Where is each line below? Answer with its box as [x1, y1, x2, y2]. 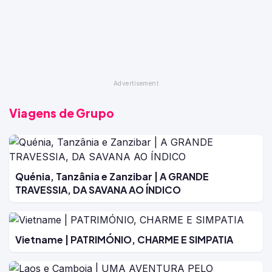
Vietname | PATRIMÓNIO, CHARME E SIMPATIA [15, 233, 233, 246]
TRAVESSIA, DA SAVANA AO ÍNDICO [15, 183, 181, 197]
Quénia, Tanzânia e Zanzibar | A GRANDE [15, 170, 209, 183]
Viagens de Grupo [9, 106, 115, 121]
